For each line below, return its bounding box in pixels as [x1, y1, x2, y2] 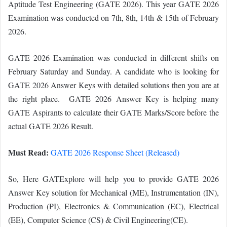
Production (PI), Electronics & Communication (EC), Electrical [8, 201, 219, 212]
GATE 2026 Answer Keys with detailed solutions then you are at [8, 80, 219, 91]
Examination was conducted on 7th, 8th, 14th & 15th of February [8, 12, 219, 23]
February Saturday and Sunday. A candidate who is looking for [8, 66, 219, 77]
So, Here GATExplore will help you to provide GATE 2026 [8, 173, 219, 184]
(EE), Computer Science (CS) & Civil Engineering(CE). [8, 214, 188, 225]
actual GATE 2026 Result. [8, 121, 96, 132]
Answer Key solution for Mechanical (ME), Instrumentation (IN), [8, 187, 219, 198]
